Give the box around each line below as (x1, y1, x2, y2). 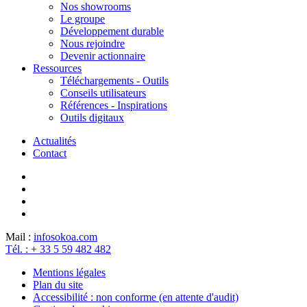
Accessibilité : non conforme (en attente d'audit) (33, 291, 238, 303)
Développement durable (60, 25, 164, 37)
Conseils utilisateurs (60, 86, 146, 99)
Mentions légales (33, 266, 106, 278)
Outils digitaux (60, 111, 124, 123)
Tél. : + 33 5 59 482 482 (5, 243, 111, 255)
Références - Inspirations (60, 99, 167, 111)
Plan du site (33, 278, 83, 291)
